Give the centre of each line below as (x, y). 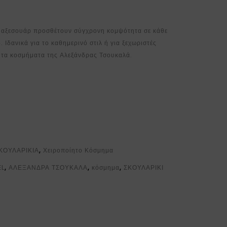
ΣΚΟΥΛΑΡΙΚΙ (144, 168)
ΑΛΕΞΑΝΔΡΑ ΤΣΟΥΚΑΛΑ (48, 168)
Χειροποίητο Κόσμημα (79, 150)
